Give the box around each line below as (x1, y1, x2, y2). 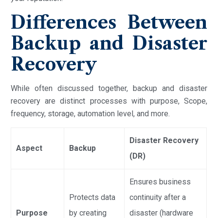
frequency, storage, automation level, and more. (11, 109, 170, 118)
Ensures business (129, 177, 191, 186)
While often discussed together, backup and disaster (11, 83, 207, 93)
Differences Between (11, 11, 207, 33)
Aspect (16, 143, 43, 153)
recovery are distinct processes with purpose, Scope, (11, 96, 207, 106)
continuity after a (129, 192, 186, 202)
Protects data (69, 192, 116, 202)
